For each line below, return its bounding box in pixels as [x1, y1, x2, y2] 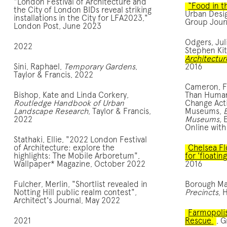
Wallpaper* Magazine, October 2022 [13, 160, 145, 169]
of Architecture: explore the [13, 144, 115, 153]
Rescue [185, 217, 212, 225]
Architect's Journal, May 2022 [13, 197, 120, 205]
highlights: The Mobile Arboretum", [13, 152, 140, 161]
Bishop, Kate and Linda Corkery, [13, 91, 129, 100]
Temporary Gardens [63, 63, 135, 71]
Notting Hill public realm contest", [13, 188, 137, 197]
